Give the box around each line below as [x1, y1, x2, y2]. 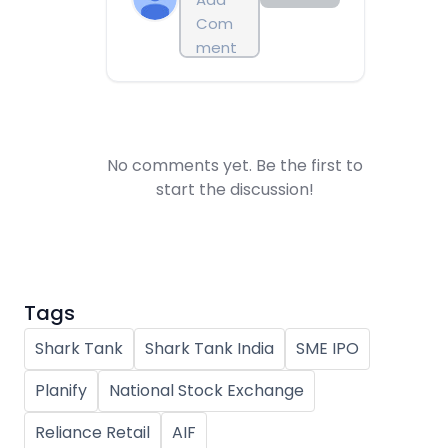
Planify [35, 379, 87, 403]
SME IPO [296, 337, 359, 361]
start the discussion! [156, 178, 315, 202]
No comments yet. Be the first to [107, 154, 364, 178]
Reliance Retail [35, 421, 150, 445]
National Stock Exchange [109, 379, 304, 403]
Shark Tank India [145, 337, 274, 361]
